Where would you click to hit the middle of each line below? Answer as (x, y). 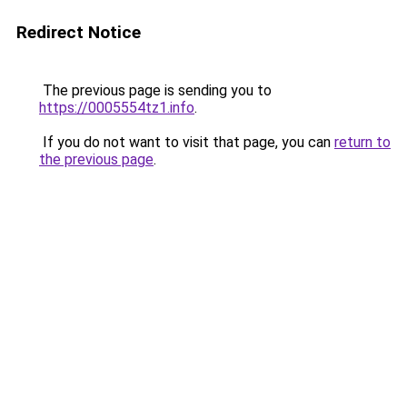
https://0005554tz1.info (117, 108)
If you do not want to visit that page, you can (187, 142)
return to (362, 142)
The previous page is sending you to (155, 90)
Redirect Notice (79, 32)
